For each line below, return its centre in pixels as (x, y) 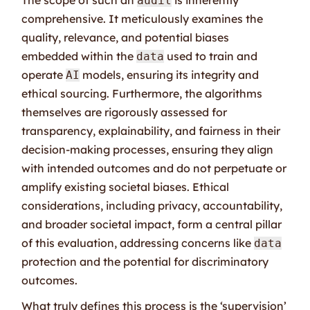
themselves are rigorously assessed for (125, 112)
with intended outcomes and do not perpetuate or (154, 168)
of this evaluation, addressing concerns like (138, 243)
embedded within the (79, 56)
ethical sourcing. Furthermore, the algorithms (142, 93)
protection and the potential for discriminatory (145, 261)
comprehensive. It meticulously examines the (143, 18)
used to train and (211, 56)
